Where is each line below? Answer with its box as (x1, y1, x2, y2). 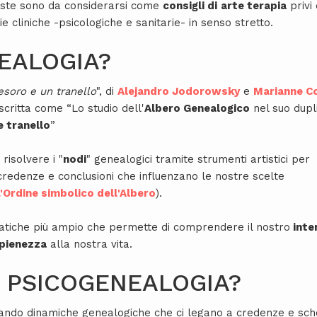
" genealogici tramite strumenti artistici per (86, 153, 310, 166)
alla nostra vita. (47, 238, 132, 251)
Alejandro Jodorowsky (117, 85, 240, 98)
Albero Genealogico (144, 102, 250, 115)
